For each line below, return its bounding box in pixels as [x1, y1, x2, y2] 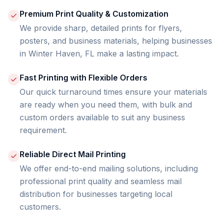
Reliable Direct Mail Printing [20, 149, 126, 159]
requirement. [20, 125, 67, 135]
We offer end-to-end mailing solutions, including [20, 164, 198, 173]
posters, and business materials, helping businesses [20, 36, 212, 46]
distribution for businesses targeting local [20, 189, 172, 199]
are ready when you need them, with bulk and [20, 100, 192, 110]
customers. [20, 202, 61, 212]
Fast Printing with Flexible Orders [20, 73, 147, 82]
